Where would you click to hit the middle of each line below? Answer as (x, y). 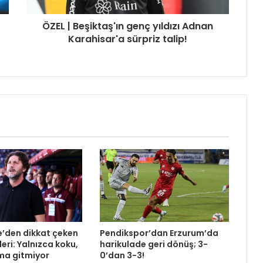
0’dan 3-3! (122, 256)
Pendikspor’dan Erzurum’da (159, 233)
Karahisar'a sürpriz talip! (128, 39)
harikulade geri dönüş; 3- (154, 245)
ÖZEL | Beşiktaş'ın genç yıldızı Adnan (128, 26)
